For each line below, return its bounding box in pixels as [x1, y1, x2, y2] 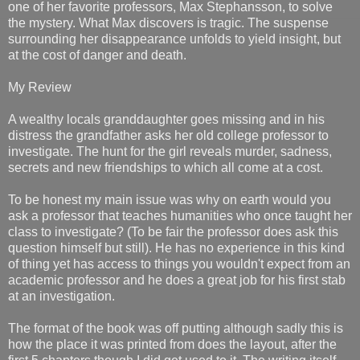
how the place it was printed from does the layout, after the [8, 337, 337, 351]
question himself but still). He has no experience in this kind [8, 240, 345, 255]
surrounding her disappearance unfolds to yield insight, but [8, 31, 341, 46]
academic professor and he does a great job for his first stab [8, 272, 346, 287]
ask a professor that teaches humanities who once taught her [8, 208, 352, 223]
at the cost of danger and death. [8, 47, 186, 62]
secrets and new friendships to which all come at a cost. [8, 160, 323, 174]
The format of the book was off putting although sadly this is [8, 321, 343, 335]
